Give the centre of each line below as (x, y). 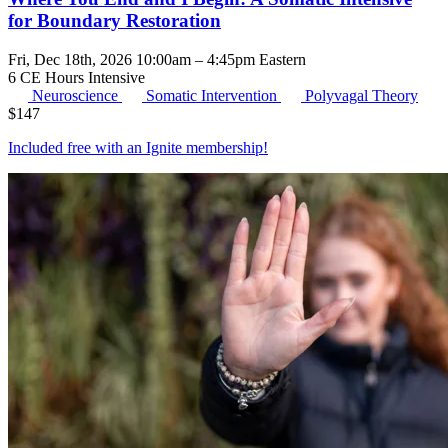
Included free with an (77, 147)
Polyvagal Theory (361, 95)
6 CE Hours (48, 77)
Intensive (116, 77)
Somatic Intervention (213, 95)
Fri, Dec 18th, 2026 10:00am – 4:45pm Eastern (157, 59)
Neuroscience (77, 95)
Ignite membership (204, 147)
